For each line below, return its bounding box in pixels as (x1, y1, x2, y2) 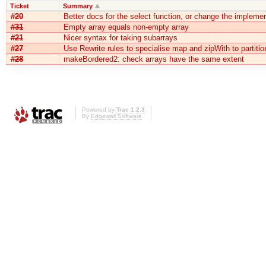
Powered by (82, 106, 116, 113)
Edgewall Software (91, 113, 142, 120)
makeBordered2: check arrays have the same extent (63, 55, 244, 64)
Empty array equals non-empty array (63, 23, 189, 32)
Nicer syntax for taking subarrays (63, 33, 178, 43)
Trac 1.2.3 (116, 106, 145, 113)
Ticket (9, 2, 29, 10)
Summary (62, 2, 93, 10)
